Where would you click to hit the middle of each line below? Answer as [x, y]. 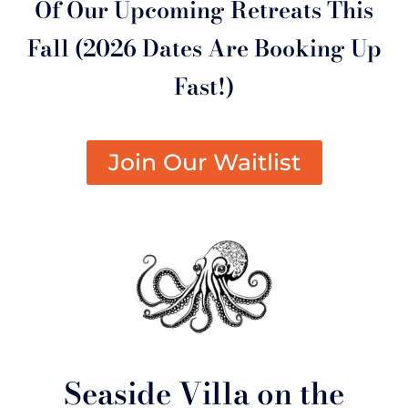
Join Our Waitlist [204, 163]
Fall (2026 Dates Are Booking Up [204, 49]
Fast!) [204, 87]
